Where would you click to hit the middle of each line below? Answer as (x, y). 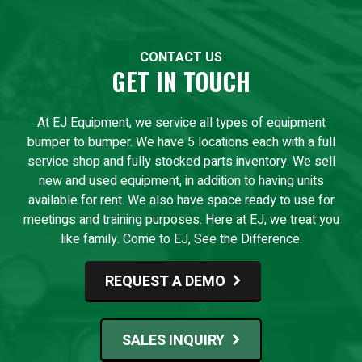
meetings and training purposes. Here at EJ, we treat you (181, 219)
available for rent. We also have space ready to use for (181, 200)
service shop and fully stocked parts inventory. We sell (181, 161)
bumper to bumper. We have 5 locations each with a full (181, 142)
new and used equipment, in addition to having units (181, 181)
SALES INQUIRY (173, 340)
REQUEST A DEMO (165, 281)
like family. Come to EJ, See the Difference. (181, 239)
